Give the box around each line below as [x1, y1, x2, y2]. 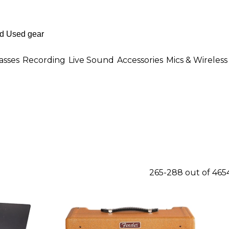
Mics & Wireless [166, 55, 227, 65]
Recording [22, 55, 65, 65]
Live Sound [68, 55, 114, 65]
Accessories [117, 55, 163, 65]
